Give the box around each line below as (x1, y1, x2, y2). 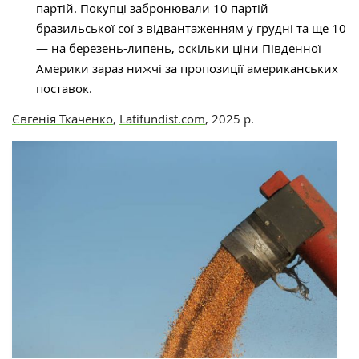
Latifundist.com (119, 111, 205, 127)
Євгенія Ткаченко (12, 111, 113, 127)
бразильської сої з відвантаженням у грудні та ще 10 (36, 20, 346, 37)
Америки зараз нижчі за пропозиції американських (36, 60, 338, 77)
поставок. (36, 80, 92, 97)
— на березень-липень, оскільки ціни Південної (36, 40, 321, 57)
